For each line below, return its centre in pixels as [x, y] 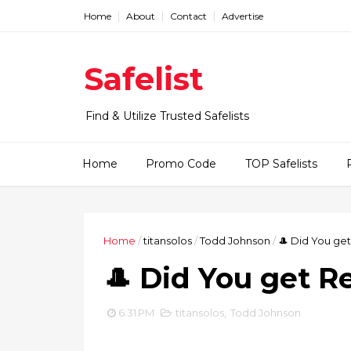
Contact [188, 16]
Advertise [242, 16]
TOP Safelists [281, 164]
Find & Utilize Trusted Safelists [167, 116]
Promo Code [181, 164]
